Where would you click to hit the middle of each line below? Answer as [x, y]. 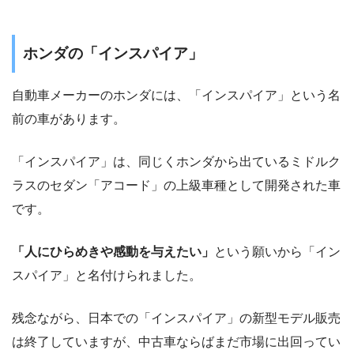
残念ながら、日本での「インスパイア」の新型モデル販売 [176, 318]
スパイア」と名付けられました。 [107, 275]
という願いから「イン [277, 251]
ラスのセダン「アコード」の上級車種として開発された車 [176, 185]
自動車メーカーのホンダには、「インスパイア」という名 [176, 95]
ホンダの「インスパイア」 [113, 54]
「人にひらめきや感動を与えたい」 [113, 251]
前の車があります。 [69, 119]
